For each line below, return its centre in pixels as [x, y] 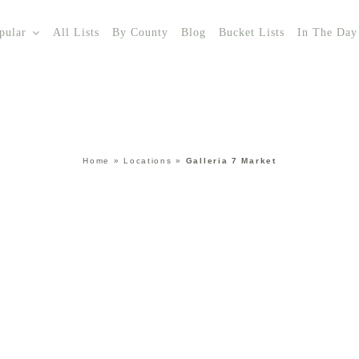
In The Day [327, 32]
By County [140, 32]
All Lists [76, 32]
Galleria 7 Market [231, 160]
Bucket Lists [252, 32]
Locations [148, 160]
